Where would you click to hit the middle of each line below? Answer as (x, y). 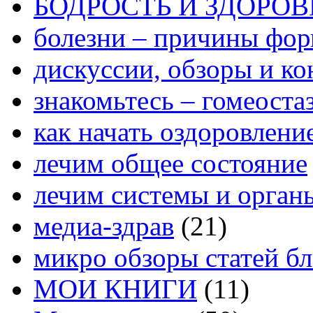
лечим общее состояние (170, 163)
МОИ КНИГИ (115, 289)
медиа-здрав (104, 226)
